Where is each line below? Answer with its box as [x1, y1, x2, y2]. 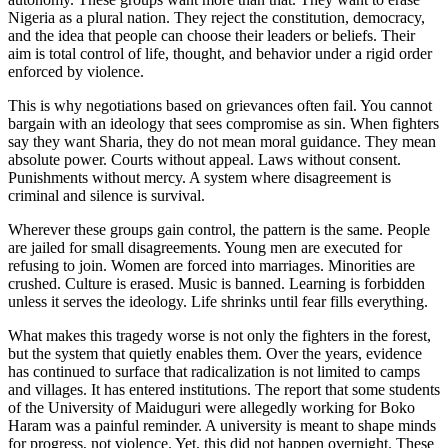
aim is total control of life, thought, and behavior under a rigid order [8, 44, 432, 62]
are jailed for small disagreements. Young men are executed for [8, 238, 402, 256]
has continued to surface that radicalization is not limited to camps [8, 362, 420, 380]
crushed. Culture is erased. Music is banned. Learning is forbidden [8, 274, 425, 292]
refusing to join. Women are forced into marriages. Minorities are [8, 256, 415, 274]
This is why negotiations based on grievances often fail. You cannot [8, 96, 432, 114]
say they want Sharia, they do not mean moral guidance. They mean [8, 132, 436, 150]
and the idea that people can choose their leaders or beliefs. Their [8, 26, 415, 44]
